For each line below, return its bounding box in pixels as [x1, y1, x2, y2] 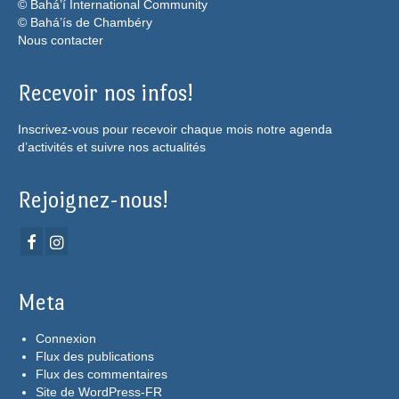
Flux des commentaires [36, 366, 167, 381]
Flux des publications [36, 348, 154, 363]
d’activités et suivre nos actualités [18, 140, 206, 155]
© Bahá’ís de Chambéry [18, 15, 152, 30]
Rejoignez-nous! [18, 188, 167, 213]
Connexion [36, 330, 96, 346]
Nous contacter [18, 33, 103, 48]
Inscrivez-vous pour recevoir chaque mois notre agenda [18, 122, 332, 137]
